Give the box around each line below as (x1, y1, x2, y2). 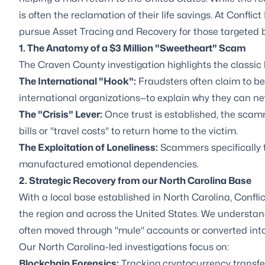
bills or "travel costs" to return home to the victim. (19, 125, 238, 137)
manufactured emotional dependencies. (19, 158, 199, 170)
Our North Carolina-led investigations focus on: (19, 241, 229, 253)
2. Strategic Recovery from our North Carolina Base (19, 174, 251, 186)
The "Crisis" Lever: (19, 108, 102, 120)
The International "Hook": (19, 75, 136, 87)
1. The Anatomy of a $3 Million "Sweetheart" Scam (19, 42, 246, 54)
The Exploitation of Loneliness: (19, 141, 158, 153)
